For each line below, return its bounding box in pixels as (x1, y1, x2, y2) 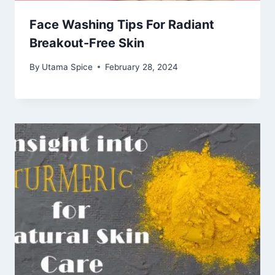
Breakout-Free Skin (29, 36, 144, 51)
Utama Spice (42, 61, 93, 72)
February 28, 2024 (105, 61, 179, 72)
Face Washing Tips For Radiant (29, 17, 214, 33)
